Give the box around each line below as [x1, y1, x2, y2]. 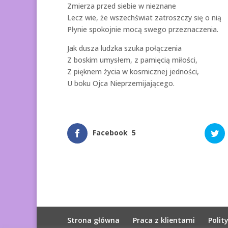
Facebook [93, 127, 128, 137]
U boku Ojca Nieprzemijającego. [67, 78, 175, 88]
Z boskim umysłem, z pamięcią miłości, [67, 54, 197, 65]
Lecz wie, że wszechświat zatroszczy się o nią [67, 12, 221, 22]
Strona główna [67, 215, 120, 225]
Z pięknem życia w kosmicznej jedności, [67, 66, 199, 76]
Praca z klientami [133, 215, 195, 225]
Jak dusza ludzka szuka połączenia [67, 43, 182, 53]
